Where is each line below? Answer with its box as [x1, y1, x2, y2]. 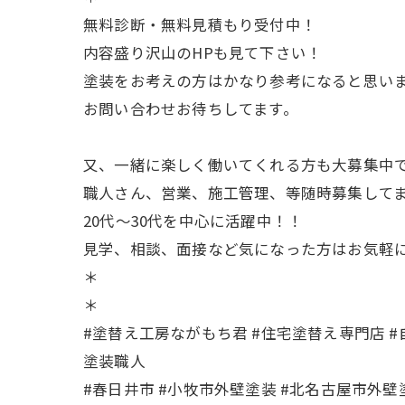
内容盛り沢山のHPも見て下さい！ [83, 42, 323, 64]
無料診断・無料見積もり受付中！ [83, 14, 316, 36]
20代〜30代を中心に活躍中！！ [83, 210, 304, 232]
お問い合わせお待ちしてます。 [83, 98, 298, 120]
